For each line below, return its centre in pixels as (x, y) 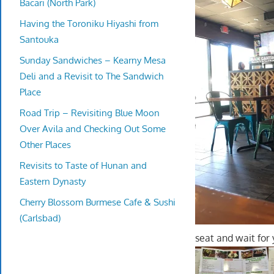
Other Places (45, 144)
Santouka (39, 39)
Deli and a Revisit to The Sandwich (91, 76)
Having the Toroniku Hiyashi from (89, 23)
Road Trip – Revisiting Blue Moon (90, 113)
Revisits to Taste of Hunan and (83, 165)
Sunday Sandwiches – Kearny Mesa (93, 60)
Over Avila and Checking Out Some (93, 128)
